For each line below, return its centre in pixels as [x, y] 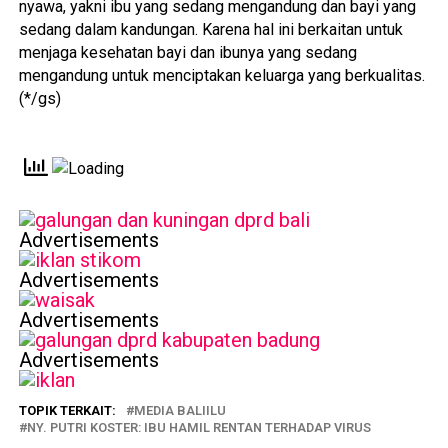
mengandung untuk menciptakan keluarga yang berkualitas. [221, 75]
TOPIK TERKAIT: [67, 410]
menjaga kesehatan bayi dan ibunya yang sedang [187, 52]
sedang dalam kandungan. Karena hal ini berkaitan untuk [210, 29]
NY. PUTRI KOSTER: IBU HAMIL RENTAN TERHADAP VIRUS [198, 427]
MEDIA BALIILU [179, 410]
